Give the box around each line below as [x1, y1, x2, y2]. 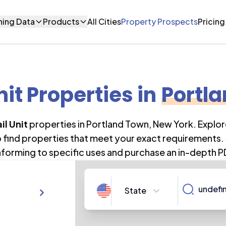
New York [152, 118, 193, 130]
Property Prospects [121, 16, 198, 27]
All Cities [87, 16, 122, 27]
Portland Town [86, 118, 149, 130]
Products [43, 16, 80, 27]
